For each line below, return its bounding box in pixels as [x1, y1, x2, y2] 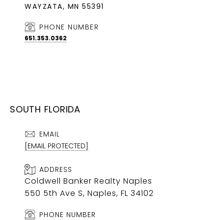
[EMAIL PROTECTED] [25, 141, 88, 151]
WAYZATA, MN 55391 [25, 1, 104, 12]
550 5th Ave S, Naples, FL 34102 [25, 188, 154, 199]
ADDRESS [39, 165, 72, 175]
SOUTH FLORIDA [10, 103, 81, 116]
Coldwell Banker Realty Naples [25, 175, 152, 187]
